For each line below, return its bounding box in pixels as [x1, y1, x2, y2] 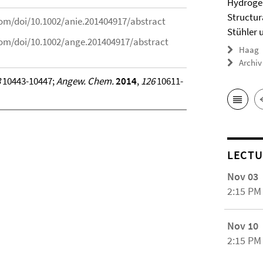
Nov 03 [227, 170, 259, 184]
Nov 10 [227, 219, 259, 233]
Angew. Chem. [56, 75, 114, 88]
